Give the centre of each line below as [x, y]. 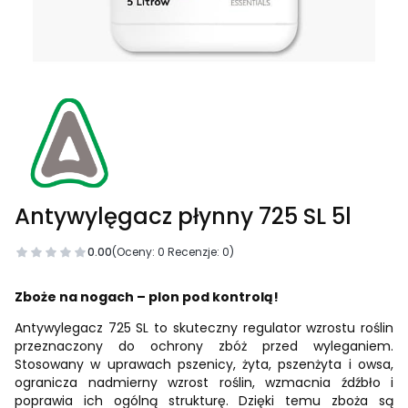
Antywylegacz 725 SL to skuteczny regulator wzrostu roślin [204, 328]
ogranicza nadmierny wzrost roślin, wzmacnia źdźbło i [204, 382]
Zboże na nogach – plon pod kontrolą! [147, 297]
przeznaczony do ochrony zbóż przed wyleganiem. [204, 346]
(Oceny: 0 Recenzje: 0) [173, 252]
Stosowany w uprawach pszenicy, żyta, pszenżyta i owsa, [204, 364]
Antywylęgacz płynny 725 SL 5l [183, 216]
